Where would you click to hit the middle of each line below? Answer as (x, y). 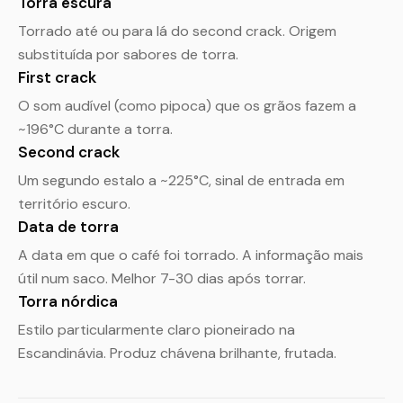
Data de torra (68, 227)
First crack (58, 77)
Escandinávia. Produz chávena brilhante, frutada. (177, 353)
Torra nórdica (68, 301)
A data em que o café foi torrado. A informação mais (191, 255)
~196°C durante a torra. (95, 129)
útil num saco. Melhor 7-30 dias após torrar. (162, 278)
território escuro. (74, 204)
